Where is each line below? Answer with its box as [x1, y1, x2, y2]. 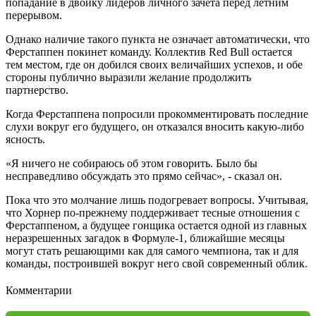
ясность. [6, 133, 45, 145]
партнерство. [6, 83, 68, 96]
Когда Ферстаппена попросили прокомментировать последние [6, 107, 308, 120]
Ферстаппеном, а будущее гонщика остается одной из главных [6, 219, 307, 231]
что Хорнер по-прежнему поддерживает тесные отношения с [6, 206, 300, 219]
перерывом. [6, 8, 62, 21]
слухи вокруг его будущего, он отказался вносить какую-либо [6, 120, 304, 133]
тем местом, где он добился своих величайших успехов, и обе [6, 58, 303, 71]
